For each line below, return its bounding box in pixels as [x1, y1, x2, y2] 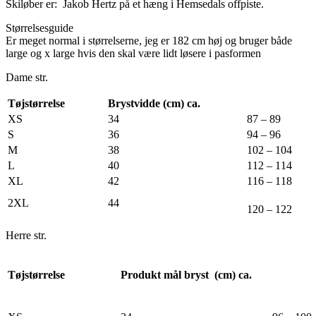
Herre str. [6, 229, 47, 241]
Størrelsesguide [6, 21, 73, 34]
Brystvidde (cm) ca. [108, 97, 200, 109]
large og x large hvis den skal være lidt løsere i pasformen [6, 47, 261, 59]
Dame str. [6, 71, 48, 83]
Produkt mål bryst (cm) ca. [121, 268, 252, 281]
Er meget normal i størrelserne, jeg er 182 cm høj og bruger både [6, 34, 292, 47]
